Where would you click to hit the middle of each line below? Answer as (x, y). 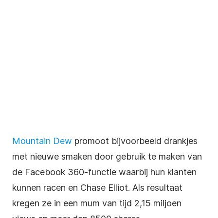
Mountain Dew (42, 141)
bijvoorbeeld (138, 141)
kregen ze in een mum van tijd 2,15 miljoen (97, 203)
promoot (92, 141)
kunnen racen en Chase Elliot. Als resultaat (97, 187)
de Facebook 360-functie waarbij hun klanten (104, 172)
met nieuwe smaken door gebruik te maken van (107, 156)
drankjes (181, 141)
